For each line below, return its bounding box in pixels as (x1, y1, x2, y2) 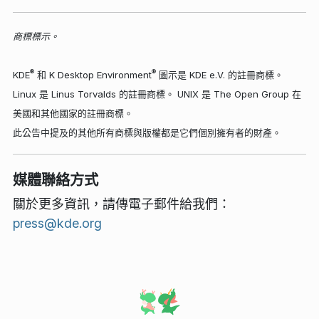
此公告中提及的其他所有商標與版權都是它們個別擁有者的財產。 (13, 126, 281, 138)
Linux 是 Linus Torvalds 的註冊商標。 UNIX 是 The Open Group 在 (13, 88, 301, 100)
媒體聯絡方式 (13, 171, 98, 189)
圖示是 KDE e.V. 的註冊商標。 (156, 68, 283, 80)
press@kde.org (13, 216, 102, 231)
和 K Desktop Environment (34, 68, 152, 80)
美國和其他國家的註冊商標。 (13, 107, 133, 119)
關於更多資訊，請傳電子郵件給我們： (13, 197, 231, 212)
